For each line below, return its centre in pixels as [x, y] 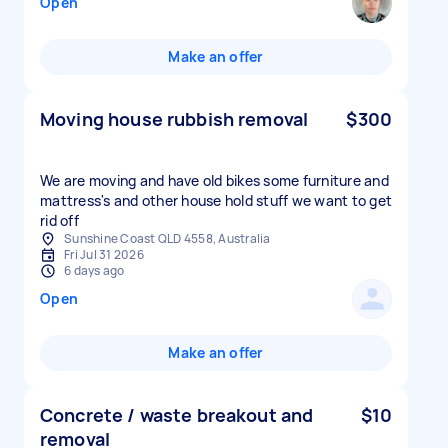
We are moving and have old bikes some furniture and [214, 180]
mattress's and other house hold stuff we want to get [216, 200]
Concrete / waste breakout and [177, 415]
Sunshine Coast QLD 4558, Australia [167, 238]
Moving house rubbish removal [174, 119]
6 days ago [94, 270]
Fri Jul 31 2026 [104, 254]
